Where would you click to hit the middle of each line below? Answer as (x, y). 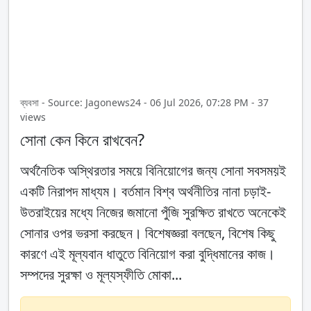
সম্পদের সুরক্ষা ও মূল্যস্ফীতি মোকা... (101, 275)
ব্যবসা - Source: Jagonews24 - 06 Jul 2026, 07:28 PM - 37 (144, 103)
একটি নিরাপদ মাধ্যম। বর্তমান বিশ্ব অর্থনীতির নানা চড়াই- (145, 192)
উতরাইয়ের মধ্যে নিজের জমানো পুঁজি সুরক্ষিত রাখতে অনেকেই (153, 212)
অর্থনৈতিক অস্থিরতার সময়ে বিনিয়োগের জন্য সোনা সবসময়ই (153, 171)
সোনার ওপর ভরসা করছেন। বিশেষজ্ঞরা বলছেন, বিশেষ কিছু (148, 233)
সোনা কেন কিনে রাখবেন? (82, 140)
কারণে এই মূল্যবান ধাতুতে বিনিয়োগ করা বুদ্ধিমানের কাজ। (148, 254)
